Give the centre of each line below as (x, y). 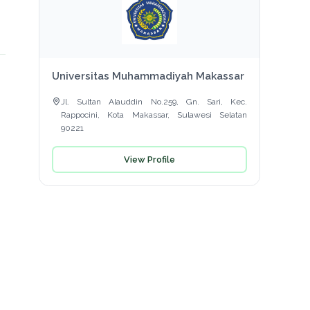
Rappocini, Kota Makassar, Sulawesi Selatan (154, 115)
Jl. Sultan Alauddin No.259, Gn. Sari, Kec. (154, 102)
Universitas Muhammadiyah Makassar (148, 76)
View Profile (149, 159)
